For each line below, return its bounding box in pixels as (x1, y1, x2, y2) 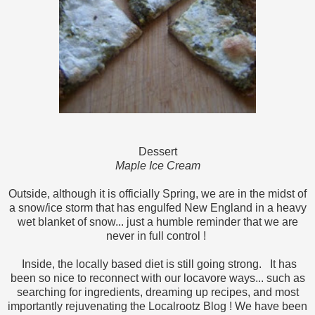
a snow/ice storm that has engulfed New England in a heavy (8, 202, 307, 214)
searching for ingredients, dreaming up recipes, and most (16, 286, 299, 299)
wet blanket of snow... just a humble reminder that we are (17, 216, 298, 229)
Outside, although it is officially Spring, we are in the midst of (8, 188, 307, 200)
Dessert (138, 146, 177, 158)
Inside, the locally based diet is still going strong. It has (18, 258, 297, 271)
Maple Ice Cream (115, 160, 200, 172)
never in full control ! (106, 230, 209, 243)
